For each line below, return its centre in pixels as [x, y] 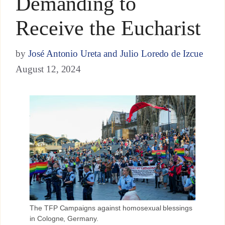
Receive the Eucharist [108, 28]
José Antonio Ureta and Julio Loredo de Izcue [116, 54]
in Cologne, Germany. [64, 218]
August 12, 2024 [48, 69]
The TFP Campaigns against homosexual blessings [111, 208]
